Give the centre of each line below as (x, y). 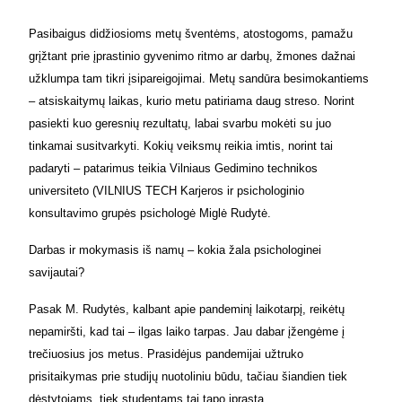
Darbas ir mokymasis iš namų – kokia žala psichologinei (175, 249)
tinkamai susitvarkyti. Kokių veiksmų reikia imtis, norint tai (181, 145)
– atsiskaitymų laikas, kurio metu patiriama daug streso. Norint (192, 100)
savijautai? (57, 272)
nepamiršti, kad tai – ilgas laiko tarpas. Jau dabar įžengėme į (187, 331)
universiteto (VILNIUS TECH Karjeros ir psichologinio (166, 190)
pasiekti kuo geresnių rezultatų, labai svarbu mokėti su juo (180, 123)
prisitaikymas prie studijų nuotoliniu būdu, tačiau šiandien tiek (188, 376)
